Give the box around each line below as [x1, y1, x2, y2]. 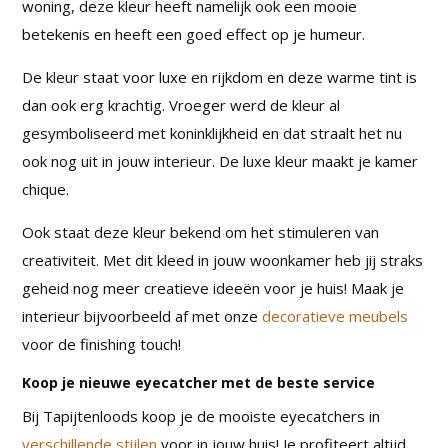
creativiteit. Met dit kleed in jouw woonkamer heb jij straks [22, 250, 424, 270]
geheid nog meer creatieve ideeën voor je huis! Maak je [22, 278, 405, 298]
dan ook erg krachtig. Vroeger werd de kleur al [22, 95, 341, 115]
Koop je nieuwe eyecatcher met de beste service [22, 373, 376, 392]
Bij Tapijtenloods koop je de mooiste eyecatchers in [22, 406, 381, 426]
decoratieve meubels [262, 306, 409, 326]
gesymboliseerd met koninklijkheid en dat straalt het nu [22, 123, 403, 143]
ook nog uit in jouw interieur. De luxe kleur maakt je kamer [22, 151, 419, 171]
